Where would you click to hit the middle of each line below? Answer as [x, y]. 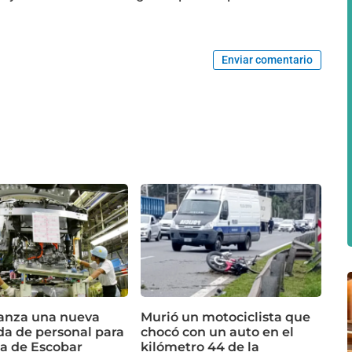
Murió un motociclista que [225, 317]
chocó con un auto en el [217, 332]
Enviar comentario [268, 59]
